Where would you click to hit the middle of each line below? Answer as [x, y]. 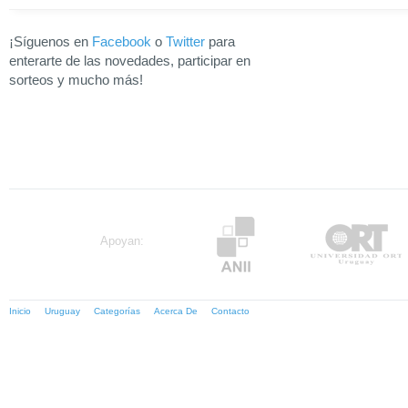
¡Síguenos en [51, 41]
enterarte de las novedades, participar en [130, 61]
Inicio [20, 311]
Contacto [230, 311]
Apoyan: [122, 241]
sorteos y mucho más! [76, 80]
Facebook [122, 41]
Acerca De [176, 311]
